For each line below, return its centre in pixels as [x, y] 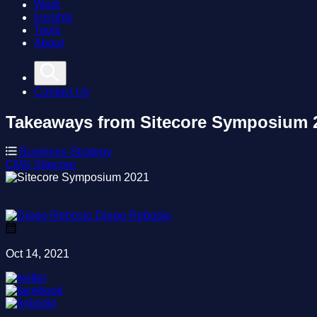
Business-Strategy [66, 152]
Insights [53, 17]
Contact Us [62, 91]
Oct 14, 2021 [38, 254]
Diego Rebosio [133, 216]
